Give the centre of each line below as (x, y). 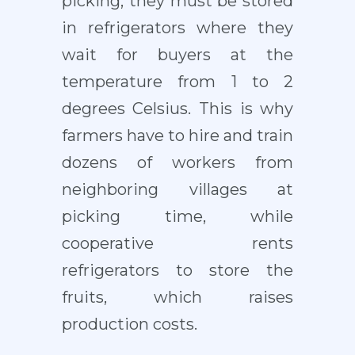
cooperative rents (177, 244)
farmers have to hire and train (177, 136)
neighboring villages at (177, 190)
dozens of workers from (177, 163)
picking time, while (177, 217)
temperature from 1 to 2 (177, 82)
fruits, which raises (177, 298)
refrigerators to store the (177, 271)
